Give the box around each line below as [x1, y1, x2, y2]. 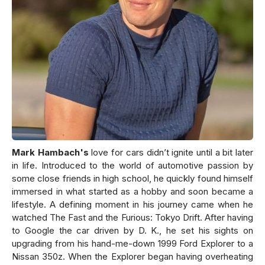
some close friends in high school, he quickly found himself [12, 173, 253, 184]
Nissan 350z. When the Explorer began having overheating [12, 251, 253, 262]
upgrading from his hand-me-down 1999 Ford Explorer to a [12, 238, 253, 249]
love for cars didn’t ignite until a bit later [88, 147, 254, 158]
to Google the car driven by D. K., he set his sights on [12, 225, 253, 236]
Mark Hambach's [12, 147, 89, 158]
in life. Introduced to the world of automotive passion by [12, 160, 253, 171]
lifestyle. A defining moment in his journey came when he [12, 199, 253, 210]
